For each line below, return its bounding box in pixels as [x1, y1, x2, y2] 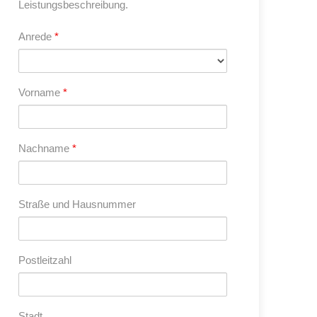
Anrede [18, 30, 54, 42]
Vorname [18, 86, 63, 98]
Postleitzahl [18, 254, 71, 266]
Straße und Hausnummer [18, 198, 136, 210]
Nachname [18, 142, 72, 154]
